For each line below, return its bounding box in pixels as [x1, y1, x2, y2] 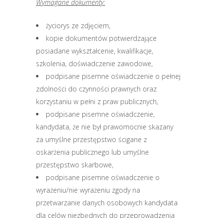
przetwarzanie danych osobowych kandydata [36, 198, 178, 207]
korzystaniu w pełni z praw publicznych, [36, 97, 158, 106]
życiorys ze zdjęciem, [46, 21, 110, 30]
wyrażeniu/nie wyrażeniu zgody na [36, 185, 140, 195]
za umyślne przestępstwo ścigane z [36, 135, 147, 144]
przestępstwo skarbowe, [36, 160, 113, 169]
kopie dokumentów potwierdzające [46, 34, 157, 43]
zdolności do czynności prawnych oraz [36, 84, 157, 93]
